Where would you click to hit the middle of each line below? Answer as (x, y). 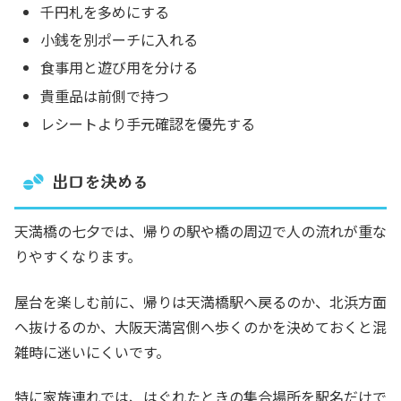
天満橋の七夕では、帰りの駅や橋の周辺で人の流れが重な (200, 231)
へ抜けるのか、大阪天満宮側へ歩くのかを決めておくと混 (200, 326)
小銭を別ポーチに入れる (119, 40)
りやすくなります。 (78, 256)
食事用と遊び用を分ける (119, 68)
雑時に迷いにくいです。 (92, 351)
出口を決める (100, 181)
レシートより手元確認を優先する (148, 123)
